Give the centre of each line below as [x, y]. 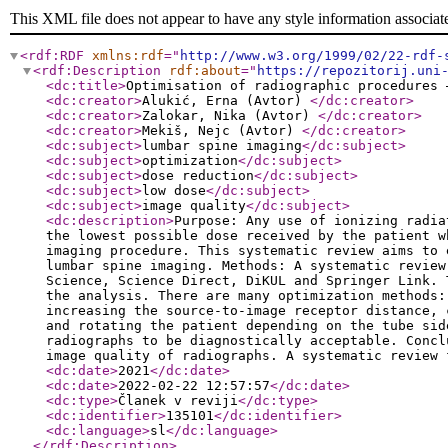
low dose [174, 190]
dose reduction [198, 175]
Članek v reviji [178, 400]
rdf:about [205, 70]
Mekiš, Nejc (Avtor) [222, 130]
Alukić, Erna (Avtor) [226, 100]
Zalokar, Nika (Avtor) [230, 115]
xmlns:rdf [128, 55]
